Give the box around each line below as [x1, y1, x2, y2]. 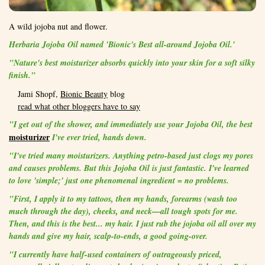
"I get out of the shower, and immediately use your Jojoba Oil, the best [9, 118, 253, 131]
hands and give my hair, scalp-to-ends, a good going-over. [9, 230, 208, 243]
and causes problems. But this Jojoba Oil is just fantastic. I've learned [9, 162, 249, 174]
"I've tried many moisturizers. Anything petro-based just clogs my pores [9, 150, 253, 162]
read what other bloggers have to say [18, 101, 140, 112]
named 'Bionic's [78, 38, 136, 51]
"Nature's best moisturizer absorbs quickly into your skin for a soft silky [9, 57, 255, 69]
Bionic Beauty [60, 88, 108, 100]
